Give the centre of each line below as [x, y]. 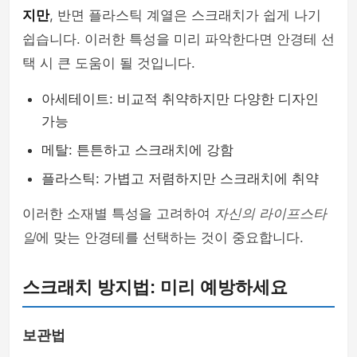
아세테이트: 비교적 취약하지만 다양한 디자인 [180, 99]
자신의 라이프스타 [271, 214]
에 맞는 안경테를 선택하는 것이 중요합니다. [170, 237]
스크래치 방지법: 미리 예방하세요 [155, 287]
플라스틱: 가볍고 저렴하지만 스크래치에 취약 [180, 178]
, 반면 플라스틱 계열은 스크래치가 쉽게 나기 [185, 15]
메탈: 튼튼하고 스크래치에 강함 [137, 150]
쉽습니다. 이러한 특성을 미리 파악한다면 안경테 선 [178, 39]
